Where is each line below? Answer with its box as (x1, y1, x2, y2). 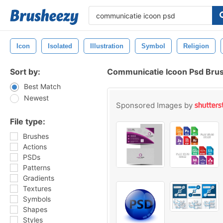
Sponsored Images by (116, 101, 195, 110)
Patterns (23, 163, 50, 172)
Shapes (23, 205, 47, 214)
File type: (10, 116, 45, 126)
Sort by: (10, 67, 40, 77)
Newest (24, 94, 49, 102)
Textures (23, 184, 51, 193)
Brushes (23, 132, 49, 140)
